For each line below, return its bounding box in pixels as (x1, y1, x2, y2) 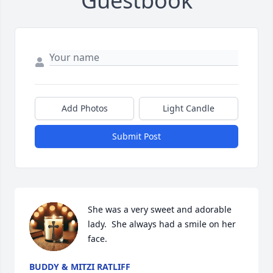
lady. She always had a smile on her (88, 218, 236, 230)
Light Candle (163, 102, 214, 115)
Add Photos (61, 102, 108, 115)
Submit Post (112, 130, 161, 143)
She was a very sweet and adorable (88, 204, 232, 216)
